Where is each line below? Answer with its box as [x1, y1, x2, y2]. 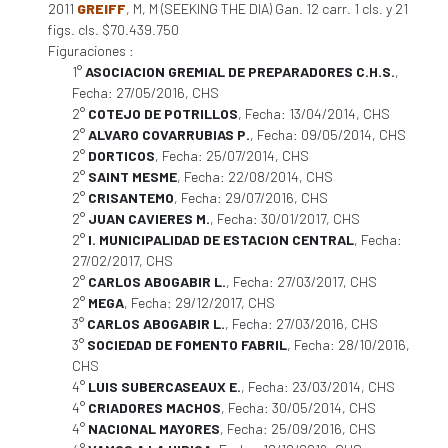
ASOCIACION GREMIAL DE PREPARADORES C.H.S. [85, 63, 395, 80]
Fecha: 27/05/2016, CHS [72, 84, 219, 101]
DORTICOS [88, 147, 155, 164]
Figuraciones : [48, 42, 134, 59]
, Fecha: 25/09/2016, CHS [220, 420, 376, 437]
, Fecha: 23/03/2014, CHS [241, 378, 395, 395]
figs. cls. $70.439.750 [48, 21, 179, 38]
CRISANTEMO [88, 189, 174, 206]
